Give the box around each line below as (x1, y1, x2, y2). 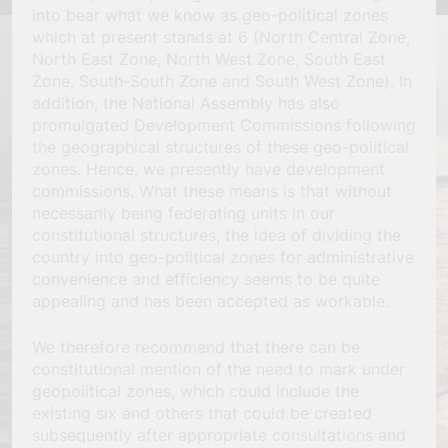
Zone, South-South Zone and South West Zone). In (32, 70, 412, 91)
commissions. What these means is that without (32, 180, 392, 201)
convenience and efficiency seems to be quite (32, 268, 380, 289)
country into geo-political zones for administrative (32, 246, 414, 267)
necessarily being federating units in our (32, 202, 335, 223)
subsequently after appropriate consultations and (32, 424, 406, 445)
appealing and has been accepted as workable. (32, 290, 389, 311)
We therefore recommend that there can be (32, 336, 360, 357)
